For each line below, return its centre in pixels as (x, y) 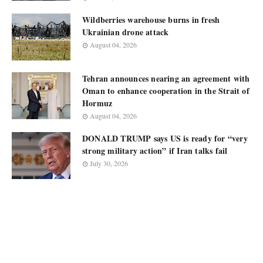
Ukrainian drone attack (126, 32)
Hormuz (97, 103)
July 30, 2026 (109, 163)
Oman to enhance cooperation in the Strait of (166, 91)
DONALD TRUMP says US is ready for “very (165, 138)
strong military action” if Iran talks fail (155, 151)
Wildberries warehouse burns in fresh (151, 20)
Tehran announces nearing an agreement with (166, 78)
